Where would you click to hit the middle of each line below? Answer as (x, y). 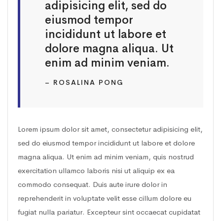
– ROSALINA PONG (84, 83)
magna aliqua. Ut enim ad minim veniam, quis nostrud (106, 157)
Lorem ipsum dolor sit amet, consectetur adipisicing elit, (110, 129)
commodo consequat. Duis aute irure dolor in (92, 184)
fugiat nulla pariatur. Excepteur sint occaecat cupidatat (109, 212)
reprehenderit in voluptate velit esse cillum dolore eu (105, 198)
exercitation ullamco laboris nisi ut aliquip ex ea (96, 171)
